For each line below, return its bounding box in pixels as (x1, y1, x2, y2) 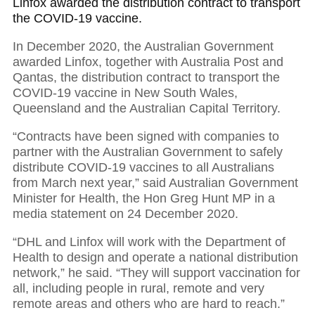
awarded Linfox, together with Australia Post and (13, 55, 283, 70)
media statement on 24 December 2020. (13, 207, 238, 221)
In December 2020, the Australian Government (13, 39, 274, 54)
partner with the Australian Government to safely (13, 145, 283, 160)
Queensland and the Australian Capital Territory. (13, 101, 281, 116)
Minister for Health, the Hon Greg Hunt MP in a (13, 191, 275, 206)
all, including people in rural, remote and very (13, 281, 264, 296)
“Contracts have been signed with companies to (13, 129, 279, 144)
